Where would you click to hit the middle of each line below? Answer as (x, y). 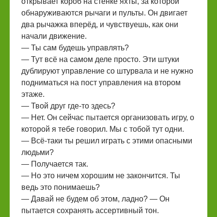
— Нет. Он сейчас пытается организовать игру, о (108, 117)
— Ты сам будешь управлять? (75, 48)
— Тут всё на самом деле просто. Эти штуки (100, 59)
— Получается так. (55, 164)
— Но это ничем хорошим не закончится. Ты (101, 176)
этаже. (33, 94)
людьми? (38, 152)
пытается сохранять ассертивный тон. (90, 210)
